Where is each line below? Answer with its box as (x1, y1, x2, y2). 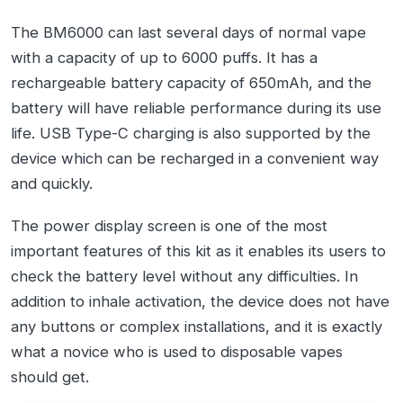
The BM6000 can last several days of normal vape (11, 22, 366, 41)
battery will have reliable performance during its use (11, 98, 381, 117)
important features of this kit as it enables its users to (11, 241, 386, 260)
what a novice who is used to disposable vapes (11, 342, 343, 361)
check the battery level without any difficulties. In (11, 266, 358, 285)
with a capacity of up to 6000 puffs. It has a (11, 48, 318, 67)
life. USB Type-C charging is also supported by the (11, 123, 371, 142)
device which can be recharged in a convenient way (11, 148, 379, 167)
